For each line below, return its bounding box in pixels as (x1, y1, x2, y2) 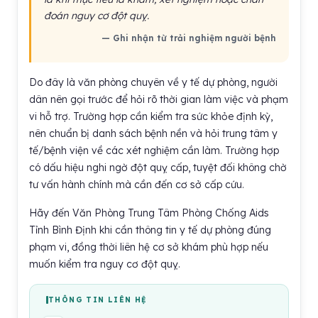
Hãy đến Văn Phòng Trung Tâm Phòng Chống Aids (29, 207, 269, 219)
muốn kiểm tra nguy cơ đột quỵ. (29, 258, 180, 270)
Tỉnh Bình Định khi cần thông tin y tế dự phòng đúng (29, 224, 271, 236)
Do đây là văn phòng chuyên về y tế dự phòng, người (29, 76, 278, 89)
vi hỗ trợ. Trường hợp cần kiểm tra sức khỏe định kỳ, (29, 110, 273, 123)
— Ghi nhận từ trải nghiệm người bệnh (102, 33, 276, 43)
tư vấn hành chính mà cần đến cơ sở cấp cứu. (29, 178, 244, 191)
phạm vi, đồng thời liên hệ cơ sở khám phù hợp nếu (29, 241, 268, 253)
